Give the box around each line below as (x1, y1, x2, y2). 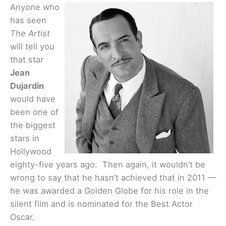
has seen (10, 15, 46, 26)
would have (10, 94, 55, 104)
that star (10, 54, 43, 65)
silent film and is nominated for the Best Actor (10, 199, 193, 209)
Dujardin (10, 81, 44, 91)
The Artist (10, 28, 50, 39)
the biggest (10, 120, 55, 131)
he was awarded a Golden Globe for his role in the (10, 186, 209, 196)
